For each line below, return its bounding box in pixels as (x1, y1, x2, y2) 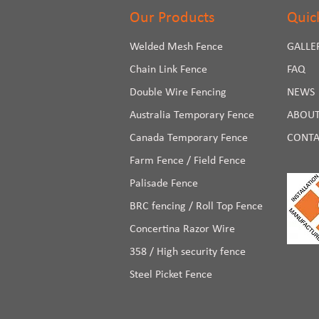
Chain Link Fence (130, 64, 207, 75)
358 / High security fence (130, 246, 246, 258)
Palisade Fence (130, 178, 198, 189)
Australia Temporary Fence (130, 110, 254, 121)
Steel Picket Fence (130, 269, 212, 281)
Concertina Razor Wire (130, 224, 235, 235)
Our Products (130, 10, 215, 26)
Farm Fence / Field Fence (130, 155, 246, 167)
